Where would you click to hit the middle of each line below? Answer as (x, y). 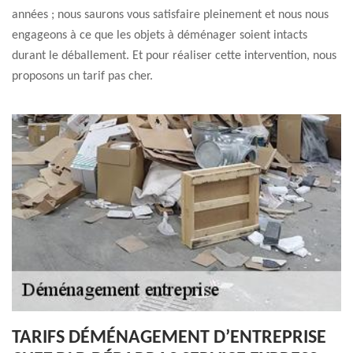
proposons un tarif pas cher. (82, 76)
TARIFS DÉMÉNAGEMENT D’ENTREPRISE (169, 338)
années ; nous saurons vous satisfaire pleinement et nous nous (170, 15)
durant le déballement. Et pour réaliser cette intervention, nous (174, 56)
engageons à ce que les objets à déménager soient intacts (160, 35)
